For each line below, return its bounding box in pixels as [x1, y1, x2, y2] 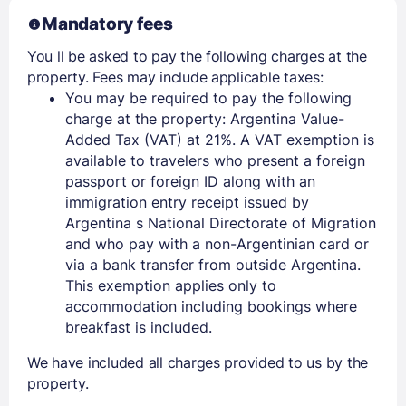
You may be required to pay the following [65, 88, 352, 107]
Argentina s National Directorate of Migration [65, 213, 376, 232]
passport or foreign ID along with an [65, 171, 315, 190]
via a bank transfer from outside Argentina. [65, 255, 361, 274]
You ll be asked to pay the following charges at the [27, 46, 367, 65]
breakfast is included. [65, 317, 212, 336]
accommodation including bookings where [65, 296, 357, 315]
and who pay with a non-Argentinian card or [65, 234, 369, 253]
